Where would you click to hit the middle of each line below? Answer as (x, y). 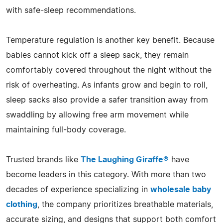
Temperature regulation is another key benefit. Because (110, 40)
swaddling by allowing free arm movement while (97, 115)
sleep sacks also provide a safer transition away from (107, 100)
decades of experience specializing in (78, 189)
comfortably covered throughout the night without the (109, 70)
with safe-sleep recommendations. (71, 10)
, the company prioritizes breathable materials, (125, 204)
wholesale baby (181, 189)
